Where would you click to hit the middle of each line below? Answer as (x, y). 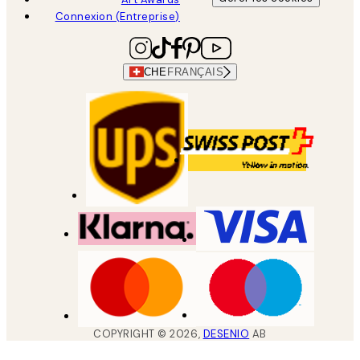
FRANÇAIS (196, 72)
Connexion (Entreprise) (117, 16)
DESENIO (226, 334)
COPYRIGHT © (132, 334)
